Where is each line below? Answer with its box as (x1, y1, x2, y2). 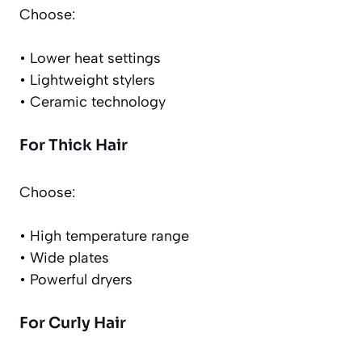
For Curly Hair (19, 314, 126, 334)
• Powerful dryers (19, 271, 133, 289)
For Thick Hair (19, 136, 128, 156)
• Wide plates (19, 249, 109, 267)
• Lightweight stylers (19, 71, 155, 90)
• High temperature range (19, 227, 189, 246)
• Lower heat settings (19, 49, 161, 68)
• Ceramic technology (19, 93, 166, 112)
